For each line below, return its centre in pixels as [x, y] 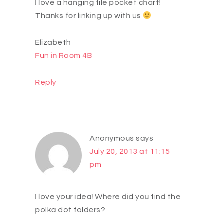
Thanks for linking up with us [89, 16]
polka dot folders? [70, 210]
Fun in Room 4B [64, 56]
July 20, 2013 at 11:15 [130, 152]
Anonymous [112, 138]
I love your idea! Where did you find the [108, 197]
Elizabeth [53, 43]
